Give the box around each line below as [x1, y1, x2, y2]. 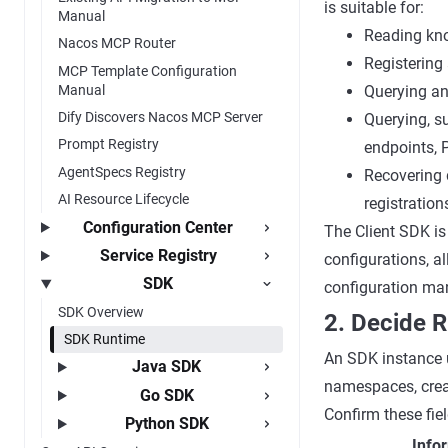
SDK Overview [58, 303, 144, 320]
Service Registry [99, 245, 217, 265]
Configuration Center [83, 217, 234, 237]
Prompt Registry [58, 136, 159, 153]
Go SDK [139, 385, 194, 405]
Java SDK [132, 357, 202, 377]
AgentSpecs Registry [58, 163, 186, 180]
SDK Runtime [64, 331, 145, 348]
